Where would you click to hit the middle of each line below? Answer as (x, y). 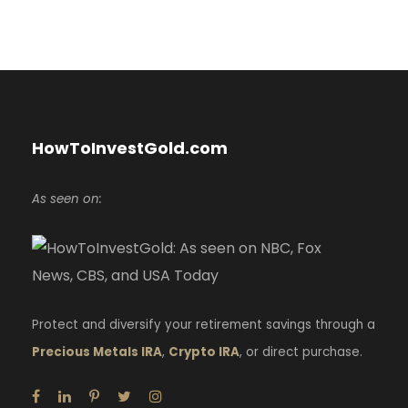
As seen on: (67, 199)
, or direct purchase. (301, 352)
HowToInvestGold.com (130, 148)
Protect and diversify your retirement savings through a (204, 324)
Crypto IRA (204, 352)
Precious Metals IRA (97, 352)
